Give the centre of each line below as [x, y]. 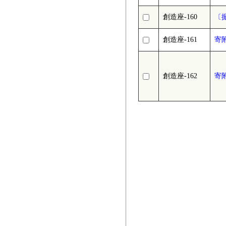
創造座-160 [180, 17]
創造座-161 [180, 40]
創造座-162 [180, 76]
